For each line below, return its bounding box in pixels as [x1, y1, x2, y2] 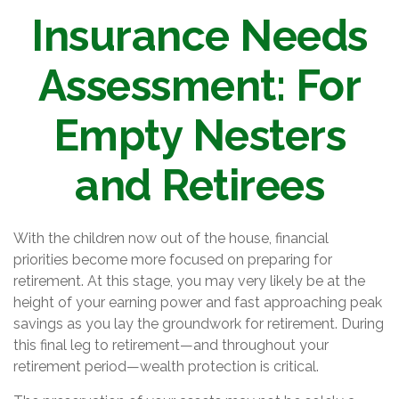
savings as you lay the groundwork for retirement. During [13, 315, 384, 332]
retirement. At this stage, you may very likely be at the [13, 273, 365, 289]
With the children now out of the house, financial [13, 230, 329, 247]
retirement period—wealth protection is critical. [13, 358, 319, 375]
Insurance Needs [31, 11, 368, 61]
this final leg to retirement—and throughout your [13, 337, 329, 354]
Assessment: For [37, 61, 362, 110]
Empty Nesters [53, 110, 346, 160]
